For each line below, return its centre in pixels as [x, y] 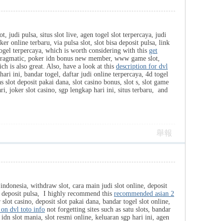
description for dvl [142, 66]
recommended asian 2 [144, 194]
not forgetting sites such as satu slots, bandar [108, 209]
